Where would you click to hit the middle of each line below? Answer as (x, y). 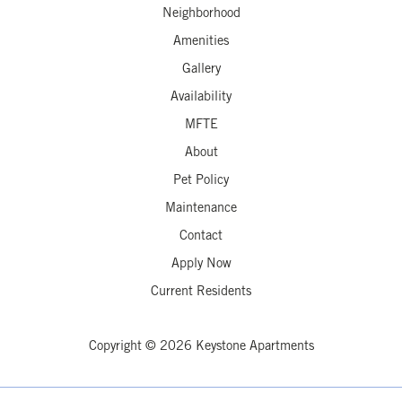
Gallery (201, 70)
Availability (201, 98)
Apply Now (201, 265)
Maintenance (201, 209)
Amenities (201, 42)
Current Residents (201, 293)
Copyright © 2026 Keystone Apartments (201, 347)
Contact (201, 237)
